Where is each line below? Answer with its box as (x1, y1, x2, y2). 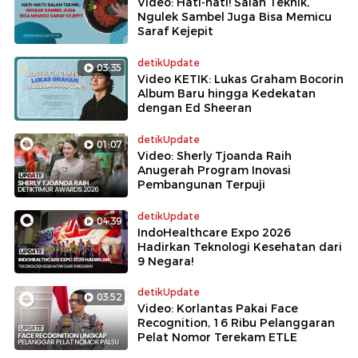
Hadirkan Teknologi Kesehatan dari (137, 239, 342, 254)
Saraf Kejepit (137, 23, 213, 38)
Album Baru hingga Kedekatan (137, 86, 316, 101)
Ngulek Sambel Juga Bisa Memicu (137, 9, 332, 24)
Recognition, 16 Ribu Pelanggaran (137, 316, 335, 331)
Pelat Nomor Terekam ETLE (137, 330, 297, 345)
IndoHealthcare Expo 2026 (137, 225, 291, 240)
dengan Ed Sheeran (137, 100, 252, 115)
